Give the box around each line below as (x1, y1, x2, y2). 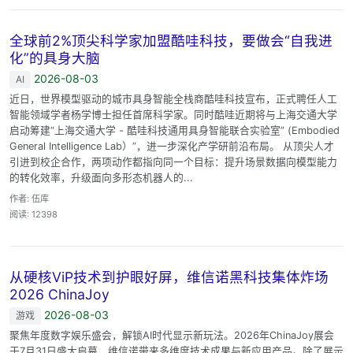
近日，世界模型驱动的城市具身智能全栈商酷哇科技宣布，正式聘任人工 (9, 92, 337, 105)
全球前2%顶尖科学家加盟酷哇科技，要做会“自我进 (9, 32, 333, 49)
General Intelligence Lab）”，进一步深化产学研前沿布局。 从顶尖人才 (9, 139, 334, 152)
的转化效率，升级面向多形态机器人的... (9, 171, 193, 184)
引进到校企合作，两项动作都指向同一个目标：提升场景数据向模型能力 (9, 155, 337, 168)
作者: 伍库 (9, 192, 49, 204)
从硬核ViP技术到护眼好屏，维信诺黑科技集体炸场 (9, 268, 329, 285)
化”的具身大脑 (9, 49, 100, 66)
